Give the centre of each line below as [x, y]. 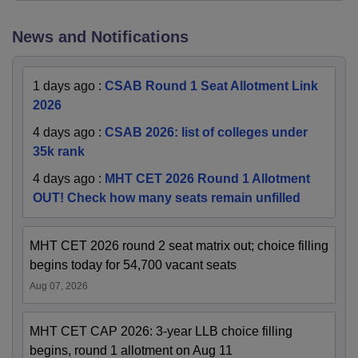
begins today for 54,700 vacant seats [133, 265]
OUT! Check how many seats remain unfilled [167, 198]
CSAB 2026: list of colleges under [206, 133]
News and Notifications [100, 37]
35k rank [59, 152]
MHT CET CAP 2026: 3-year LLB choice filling [161, 332]
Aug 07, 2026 [59, 286]
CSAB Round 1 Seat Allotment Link [211, 86]
